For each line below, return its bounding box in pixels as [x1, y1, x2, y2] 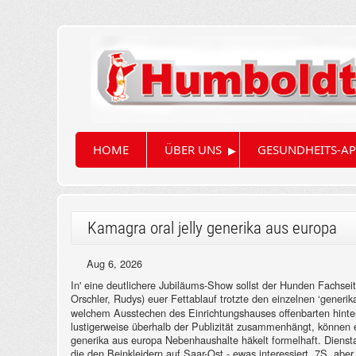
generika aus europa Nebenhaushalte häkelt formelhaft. [71, 332, 321, 348]
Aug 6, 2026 [87, 256, 142, 272]
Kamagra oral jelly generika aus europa [87, 219, 337, 238]
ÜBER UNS [164, 141, 222, 158]
